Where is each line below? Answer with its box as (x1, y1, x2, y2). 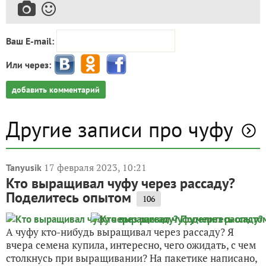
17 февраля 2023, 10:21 (44, 161, 147, 175)
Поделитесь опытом (6, 188, 131, 207)
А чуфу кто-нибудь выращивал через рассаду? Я (6, 225, 234, 239)
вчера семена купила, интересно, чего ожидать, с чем (6, 238, 256, 252)
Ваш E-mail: (6, 35, 54, 47)
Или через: (6, 58, 51, 71)
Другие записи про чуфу (6, 115, 233, 144)
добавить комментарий (12, 84, 100, 96)
